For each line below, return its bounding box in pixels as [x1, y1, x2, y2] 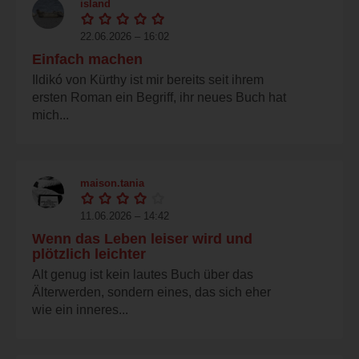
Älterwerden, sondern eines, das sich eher [32, 284, 271, 299]
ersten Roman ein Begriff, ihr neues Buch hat [32, 90, 286, 104]
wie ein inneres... [32, 302, 128, 317]
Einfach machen [32, 50, 143, 67]
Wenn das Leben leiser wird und [32, 230, 252, 247]
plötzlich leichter [32, 245, 146, 262]
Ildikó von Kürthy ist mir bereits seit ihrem [32, 72, 264, 87]
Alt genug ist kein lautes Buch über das [32, 267, 253, 281]
